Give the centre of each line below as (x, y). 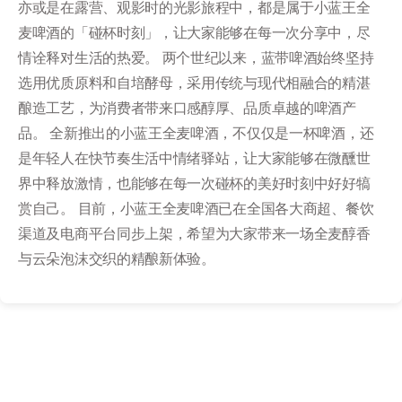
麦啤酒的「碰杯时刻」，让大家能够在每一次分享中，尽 (194, 32)
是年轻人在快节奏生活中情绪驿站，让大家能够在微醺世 (194, 158)
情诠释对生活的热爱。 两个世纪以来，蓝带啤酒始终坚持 (196, 57)
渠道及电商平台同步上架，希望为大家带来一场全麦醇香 (194, 233)
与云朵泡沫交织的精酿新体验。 (117, 258)
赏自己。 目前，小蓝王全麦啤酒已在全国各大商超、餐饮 (196, 208)
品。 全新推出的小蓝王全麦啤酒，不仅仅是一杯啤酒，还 (196, 133)
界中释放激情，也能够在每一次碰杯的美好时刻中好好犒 (194, 183)
